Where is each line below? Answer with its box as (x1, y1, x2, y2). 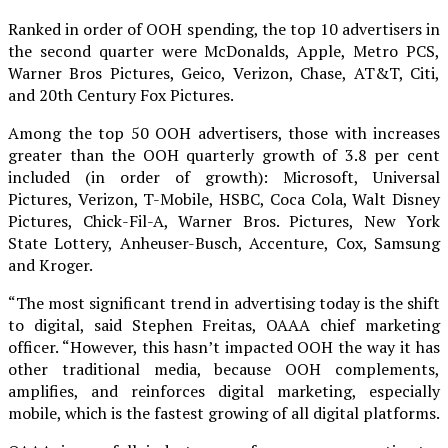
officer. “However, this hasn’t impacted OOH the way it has (8, 335, 440, 358)
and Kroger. (8, 253, 93, 276)
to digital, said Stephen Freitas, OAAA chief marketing (8, 313, 440, 336)
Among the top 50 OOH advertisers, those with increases (8, 121, 440, 144)
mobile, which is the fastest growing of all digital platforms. (8, 401, 440, 424)
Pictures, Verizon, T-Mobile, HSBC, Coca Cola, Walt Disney (8, 187, 440, 210)
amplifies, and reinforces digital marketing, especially (8, 379, 440, 402)
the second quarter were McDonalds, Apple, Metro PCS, (8, 39, 440, 62)
